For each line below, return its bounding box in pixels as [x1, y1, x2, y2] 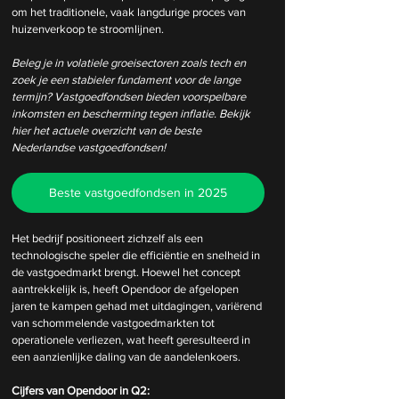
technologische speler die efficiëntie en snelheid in [12, 248, 263, 262]
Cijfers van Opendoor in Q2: [12, 383, 150, 397]
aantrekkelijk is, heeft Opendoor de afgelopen [12, 281, 241, 296]
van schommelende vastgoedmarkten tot [12, 315, 217, 330]
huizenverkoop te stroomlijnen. [12, 21, 167, 36]
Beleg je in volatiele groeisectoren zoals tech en [12, 55, 248, 69]
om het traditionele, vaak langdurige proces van [12, 4, 248, 19]
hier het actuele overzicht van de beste [12, 123, 204, 137]
